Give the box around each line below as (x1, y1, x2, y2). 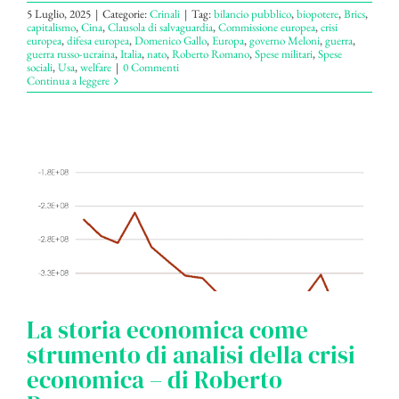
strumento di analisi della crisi (27, 338, 355, 372)
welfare (80, 60, 111, 76)
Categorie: (102, 6, 150, 22)
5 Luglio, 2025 (27, 6, 91, 22)
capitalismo (27, 20, 76, 36)
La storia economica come (27, 313, 308, 347)
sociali (27, 60, 53, 76)
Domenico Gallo (134, 33, 207, 49)
